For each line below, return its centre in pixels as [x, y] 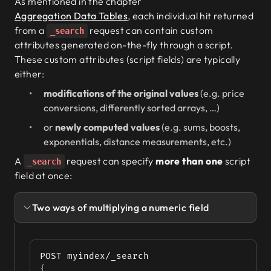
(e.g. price [221, 93]
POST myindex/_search [94, 256]
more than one [189, 161]
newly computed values [107, 127]
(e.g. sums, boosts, [200, 127]
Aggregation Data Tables [71, 16]
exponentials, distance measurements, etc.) [137, 142]
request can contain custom [150, 30]
